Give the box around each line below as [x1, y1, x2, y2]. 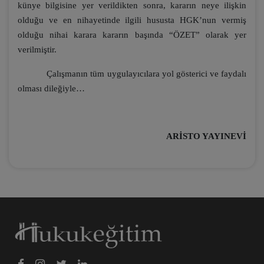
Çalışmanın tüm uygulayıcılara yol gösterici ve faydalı [18, 69, 246, 78]
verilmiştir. [18, 45, 57, 54]
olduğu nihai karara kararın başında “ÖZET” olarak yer [18, 30, 246, 39]
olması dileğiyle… [18, 84, 85, 93]
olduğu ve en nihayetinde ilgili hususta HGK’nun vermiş [18, 15, 246, 25]
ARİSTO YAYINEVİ [166, 131, 246, 141]
